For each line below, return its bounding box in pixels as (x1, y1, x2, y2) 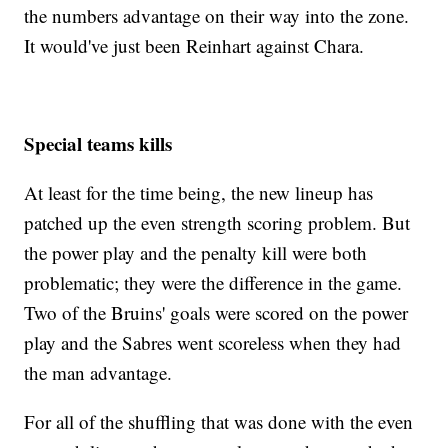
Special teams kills (24, 130, 173, 158)
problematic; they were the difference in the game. (24, 270, 403, 296)
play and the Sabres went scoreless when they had (24, 330, 402, 356)
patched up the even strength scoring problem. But (24, 210, 411, 236)
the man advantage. (24, 360, 173, 386)
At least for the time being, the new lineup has (24, 180, 374, 206)
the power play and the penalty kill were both (24, 240, 368, 266)
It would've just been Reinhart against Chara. (24, 33, 365, 59)
